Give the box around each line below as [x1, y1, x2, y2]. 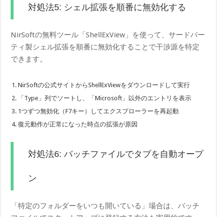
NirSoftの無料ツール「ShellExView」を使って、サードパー [11, 31, 205, 40]
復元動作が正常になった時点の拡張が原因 [18, 121, 138, 128]
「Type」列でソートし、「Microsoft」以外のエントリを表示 [18, 94, 192, 102]
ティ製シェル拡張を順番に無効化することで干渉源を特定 [11, 43, 200, 52]
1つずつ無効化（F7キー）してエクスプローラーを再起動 [18, 108, 179, 115]
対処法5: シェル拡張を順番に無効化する [28, 2, 186, 13]
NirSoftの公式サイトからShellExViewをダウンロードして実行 [18, 81, 190, 89]
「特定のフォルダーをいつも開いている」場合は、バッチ [11, 201, 200, 211]
